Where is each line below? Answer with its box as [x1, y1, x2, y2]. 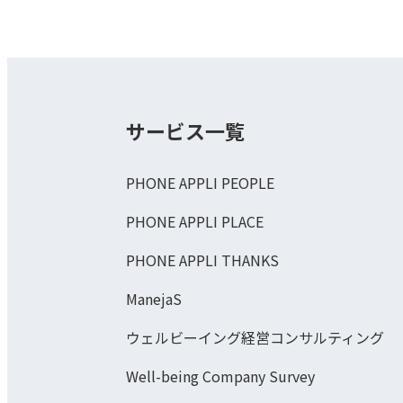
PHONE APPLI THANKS [126, 248, 279, 271]
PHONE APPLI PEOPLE [126, 171, 274, 193]
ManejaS [126, 287, 182, 309]
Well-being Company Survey [126, 364, 315, 387]
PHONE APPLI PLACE [126, 210, 264, 232]
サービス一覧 [126, 115, 245, 145]
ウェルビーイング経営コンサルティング [126, 326, 384, 348]
